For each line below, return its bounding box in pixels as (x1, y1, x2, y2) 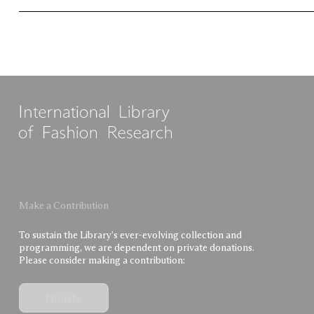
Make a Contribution (18, 199, 109, 212)
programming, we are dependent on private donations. (18, 241, 254, 254)
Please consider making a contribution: (18, 254, 185, 267)
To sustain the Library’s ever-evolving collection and (18, 228, 242, 242)
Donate (45, 291, 82, 306)
